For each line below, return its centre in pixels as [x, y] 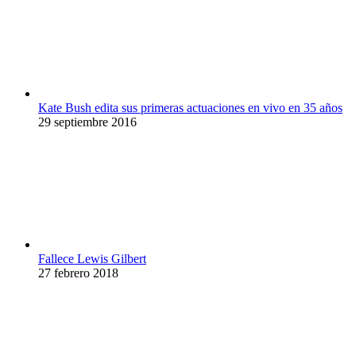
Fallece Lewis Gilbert [92, 258]
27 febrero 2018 [78, 273]
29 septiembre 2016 [87, 122]
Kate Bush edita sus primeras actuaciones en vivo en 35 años [190, 107]
